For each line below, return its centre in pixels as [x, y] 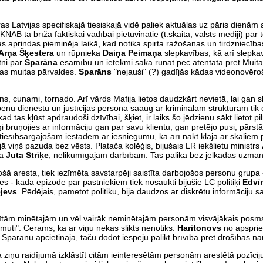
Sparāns [96, 71]
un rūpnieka [78, 53]
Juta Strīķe [27, 155]
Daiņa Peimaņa [134, 53]
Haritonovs [200, 227]
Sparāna [42, 62]
